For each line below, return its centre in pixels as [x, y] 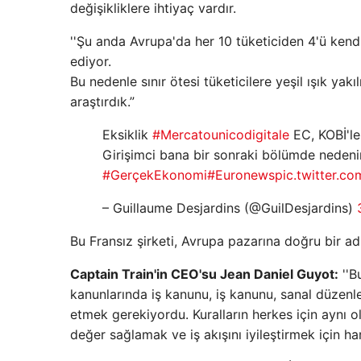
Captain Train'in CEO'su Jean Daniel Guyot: [204, 274]
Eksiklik [127, 135]
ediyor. [91, 61]
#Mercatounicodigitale [221, 135]
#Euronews [241, 175]
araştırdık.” [102, 102]
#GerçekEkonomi [155, 175]
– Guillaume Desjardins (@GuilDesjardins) [230, 208]
